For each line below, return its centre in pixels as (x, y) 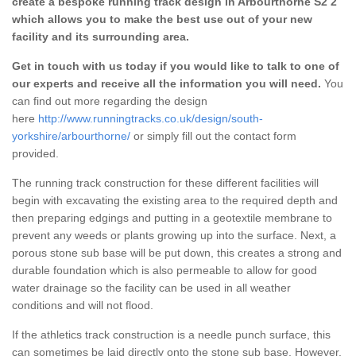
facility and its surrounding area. (101, 36)
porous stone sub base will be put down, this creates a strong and (177, 252)
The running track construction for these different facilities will (165, 182)
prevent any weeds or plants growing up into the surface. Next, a (174, 235)
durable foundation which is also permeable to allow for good (164, 270)
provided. (37, 153)
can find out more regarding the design (110, 101)
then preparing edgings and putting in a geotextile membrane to (172, 217)
